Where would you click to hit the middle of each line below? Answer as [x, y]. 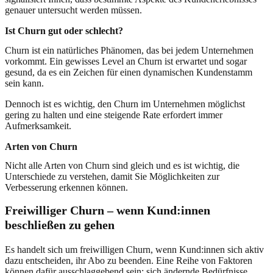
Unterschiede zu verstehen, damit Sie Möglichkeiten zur [112, 176]
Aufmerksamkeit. [38, 126]
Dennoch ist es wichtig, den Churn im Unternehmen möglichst [125, 104]
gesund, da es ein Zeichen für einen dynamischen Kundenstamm [129, 72]
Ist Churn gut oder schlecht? [64, 31]
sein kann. [24, 83]
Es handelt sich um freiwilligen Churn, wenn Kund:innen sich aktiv [134, 249]
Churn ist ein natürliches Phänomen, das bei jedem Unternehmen [129, 50]
